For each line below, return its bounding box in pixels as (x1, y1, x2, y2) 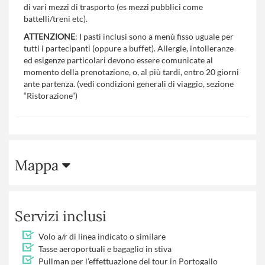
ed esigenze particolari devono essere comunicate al (24, 54, 213, 65)
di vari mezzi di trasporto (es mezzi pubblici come (24, 1, 203, 12)
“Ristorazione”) (24, 90, 77, 101)
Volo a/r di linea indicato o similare (38, 231, 166, 241)
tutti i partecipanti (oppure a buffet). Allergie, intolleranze (24, 43, 234, 53)
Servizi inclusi (15, 206, 106, 225)
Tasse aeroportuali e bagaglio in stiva (38, 243, 172, 254)
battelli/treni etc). (24, 13, 88, 24)
